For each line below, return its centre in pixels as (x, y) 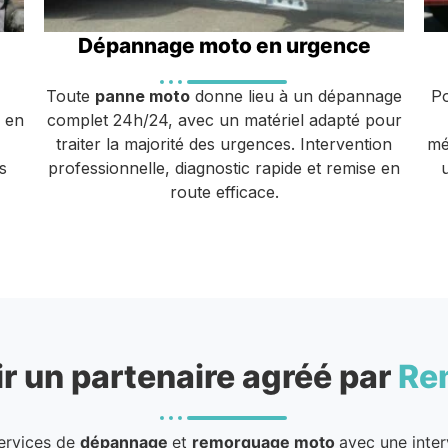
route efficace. (224, 191)
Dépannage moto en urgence (224, 45)
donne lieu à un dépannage (296, 95)
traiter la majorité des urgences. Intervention (224, 143)
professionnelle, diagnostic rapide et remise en (224, 167)
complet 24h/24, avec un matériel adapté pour (224, 119)
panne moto (142, 95)
